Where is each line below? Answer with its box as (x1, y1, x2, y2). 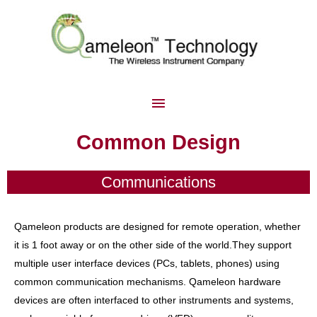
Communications (101, 173, 216, 191)
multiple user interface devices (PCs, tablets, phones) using (14, 257, 279, 269)
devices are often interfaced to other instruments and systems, (14, 294, 294, 306)
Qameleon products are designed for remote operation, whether (14, 220, 301, 232)
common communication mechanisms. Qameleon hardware (14, 275, 281, 287)
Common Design (76, 131, 241, 154)
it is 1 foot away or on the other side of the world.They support (14, 238, 292, 250)
